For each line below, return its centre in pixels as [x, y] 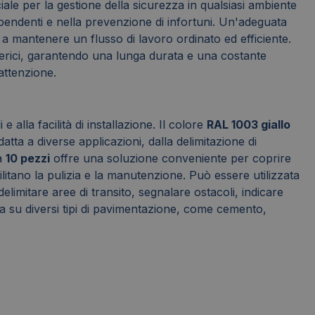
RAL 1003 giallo [249, 125]
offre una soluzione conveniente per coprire [171, 159]
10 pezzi [28, 159]
